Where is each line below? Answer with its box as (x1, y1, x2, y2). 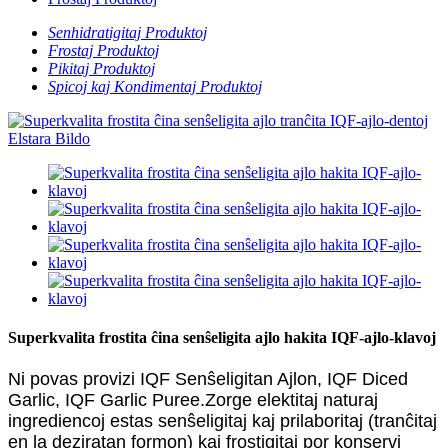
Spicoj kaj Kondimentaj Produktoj (48, 78, 262, 95)
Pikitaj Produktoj (48, 60, 155, 77)
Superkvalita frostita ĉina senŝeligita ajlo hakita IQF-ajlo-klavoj (8, 329, 436, 347)
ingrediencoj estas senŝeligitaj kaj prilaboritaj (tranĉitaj (8, 410, 437, 431)
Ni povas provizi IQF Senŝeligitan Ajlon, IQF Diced (8, 368, 408, 389)
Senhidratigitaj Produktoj (48, 24, 207, 41)
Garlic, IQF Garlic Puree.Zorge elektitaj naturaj (8, 389, 378, 410)
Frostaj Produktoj (48, 42, 159, 59)
